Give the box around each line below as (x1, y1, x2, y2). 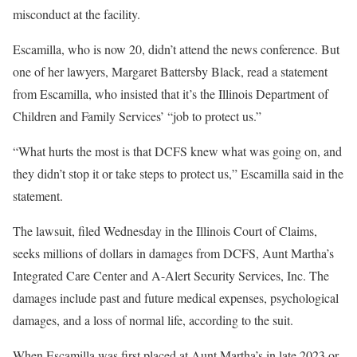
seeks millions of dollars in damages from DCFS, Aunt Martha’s (13, 245, 334, 261)
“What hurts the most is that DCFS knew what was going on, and (13, 143, 342, 159)
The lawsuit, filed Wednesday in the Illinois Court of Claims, (13, 222, 317, 239)
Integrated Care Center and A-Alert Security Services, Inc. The (13, 267, 329, 284)
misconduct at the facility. (13, 6, 140, 22)
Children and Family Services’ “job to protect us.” (13, 108, 261, 124)
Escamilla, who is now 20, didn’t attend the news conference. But (13, 41, 339, 57)
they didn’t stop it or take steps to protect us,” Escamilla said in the (13, 165, 343, 182)
